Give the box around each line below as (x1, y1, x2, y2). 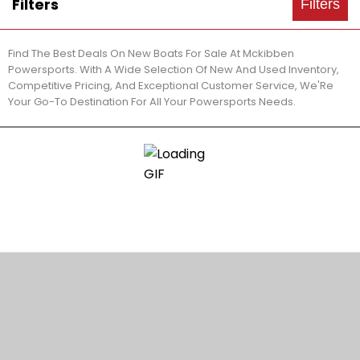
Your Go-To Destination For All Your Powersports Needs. (8, 94, 296, 109)
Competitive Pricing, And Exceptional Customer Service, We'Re (8, 78, 333, 93)
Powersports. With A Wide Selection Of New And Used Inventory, (8, 62, 339, 77)
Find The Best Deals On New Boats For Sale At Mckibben (8, 46, 294, 61)
